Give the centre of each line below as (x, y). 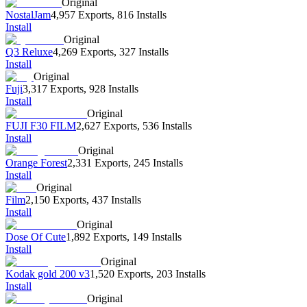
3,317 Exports (53, 89)
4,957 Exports (81, 15)
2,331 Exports (98, 163)
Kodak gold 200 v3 (48, 274)
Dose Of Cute (36, 237)
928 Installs (114, 89)
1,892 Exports (96, 237)
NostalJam (28, 15)
